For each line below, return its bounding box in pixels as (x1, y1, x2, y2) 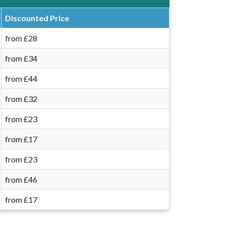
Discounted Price (5, 13, 69, 23)
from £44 (5, 74, 37, 84)
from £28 (5, 33, 37, 43)
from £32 (5, 94, 37, 104)
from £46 (5, 175, 37, 185)
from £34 (5, 53, 37, 64)
